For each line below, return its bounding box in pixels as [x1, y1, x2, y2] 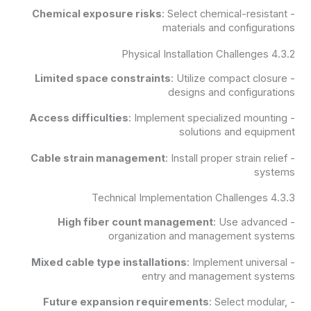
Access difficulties [29, 112, 129, 125]
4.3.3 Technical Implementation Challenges [271, 192, 296, 205]
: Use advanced [213, 216, 288, 229]
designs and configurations [168, 85, 296, 99]
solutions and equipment [179, 126, 296, 139]
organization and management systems [108, 230, 296, 243]
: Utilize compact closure [171, 72, 288, 85]
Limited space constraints [35, 72, 171, 85]
